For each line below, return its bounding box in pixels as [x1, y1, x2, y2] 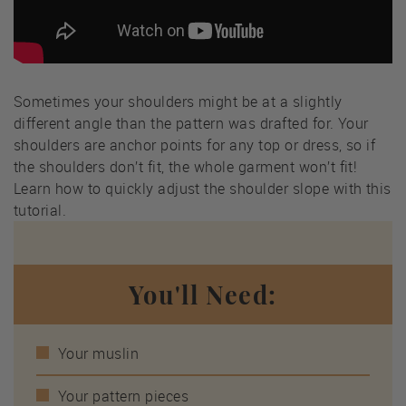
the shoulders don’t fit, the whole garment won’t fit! [14, 157, 358, 178]
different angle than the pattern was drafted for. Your [14, 113, 369, 134]
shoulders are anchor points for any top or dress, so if [14, 135, 376, 156]
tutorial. [14, 200, 67, 221]
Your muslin [58, 343, 140, 364]
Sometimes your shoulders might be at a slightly [14, 92, 343, 112]
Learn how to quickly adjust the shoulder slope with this [14, 179, 391, 199]
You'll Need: [128, 278, 278, 312]
